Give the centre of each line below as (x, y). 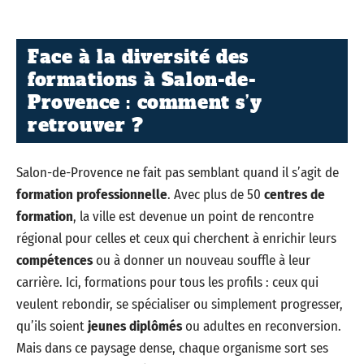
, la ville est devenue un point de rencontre (193, 216)
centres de (295, 194)
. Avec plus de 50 (216, 194)
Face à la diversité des (138, 57)
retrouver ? (86, 125)
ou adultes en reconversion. (262, 326)
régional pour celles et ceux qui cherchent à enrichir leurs (176, 238)
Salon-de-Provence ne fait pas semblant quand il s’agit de (178, 172)
